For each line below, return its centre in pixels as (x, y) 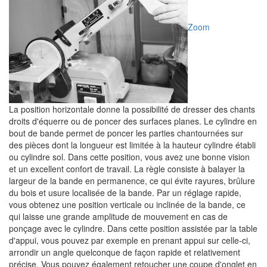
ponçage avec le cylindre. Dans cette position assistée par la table (133, 228)
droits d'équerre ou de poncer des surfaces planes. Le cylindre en (133, 121)
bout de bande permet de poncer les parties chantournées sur (126, 133)
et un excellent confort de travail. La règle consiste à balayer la (127, 169)
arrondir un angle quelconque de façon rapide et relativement (125, 252)
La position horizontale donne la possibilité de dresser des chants (132, 109)
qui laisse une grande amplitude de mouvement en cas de (118, 216)
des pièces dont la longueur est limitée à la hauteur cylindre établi (132, 145)
